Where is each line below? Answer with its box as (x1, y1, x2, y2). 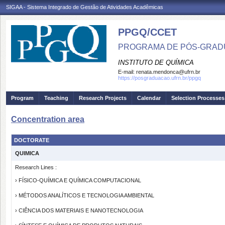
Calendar (137, 95, 161, 101)
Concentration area (11, 115, 84, 124)
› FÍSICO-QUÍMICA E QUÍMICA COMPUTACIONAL (15, 177, 141, 183)
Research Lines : (15, 164, 57, 170)
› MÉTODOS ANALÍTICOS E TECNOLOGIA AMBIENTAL (15, 192, 154, 198)
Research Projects (79, 95, 127, 101)
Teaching (44, 95, 68, 101)
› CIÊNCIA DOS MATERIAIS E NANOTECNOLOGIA (15, 207, 143, 213)
